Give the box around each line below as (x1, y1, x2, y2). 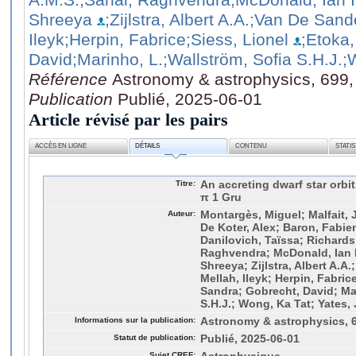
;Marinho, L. (72, 49, 163, 68)
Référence (29, 69, 112, 88)
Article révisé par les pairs (29, 109, 228, 130)
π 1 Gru (200, 191, 242, 203)
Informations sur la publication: (75, 315, 195, 324)
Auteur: (168, 208, 195, 218)
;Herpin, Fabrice (64, 29, 186, 48)
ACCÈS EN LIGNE (35, 142, 87, 150)
